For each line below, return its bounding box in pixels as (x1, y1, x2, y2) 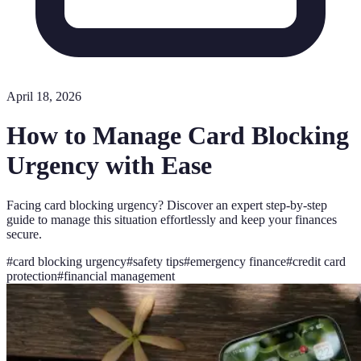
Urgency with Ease (6, 151, 212, 180)
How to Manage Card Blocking (6, 121, 349, 151)
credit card (293, 254, 346, 268)
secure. (6, 226, 42, 241)
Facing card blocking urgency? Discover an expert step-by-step (6, 197, 327, 212)
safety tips (133, 254, 184, 268)
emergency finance (190, 254, 286, 268)
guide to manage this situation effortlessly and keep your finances (6, 212, 337, 226)
